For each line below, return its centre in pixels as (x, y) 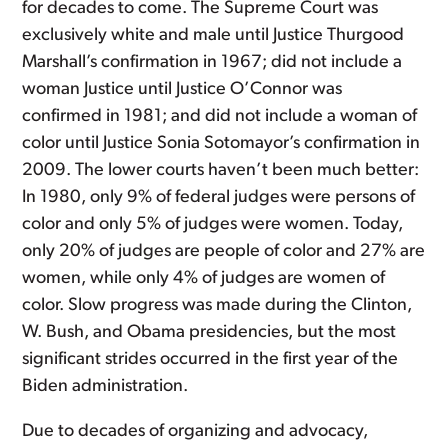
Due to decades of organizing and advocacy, (195, 431)
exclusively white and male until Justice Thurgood (213, 35)
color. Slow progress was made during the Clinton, (217, 305)
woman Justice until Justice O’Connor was (182, 89)
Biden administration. (105, 386)
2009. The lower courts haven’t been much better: (221, 170)
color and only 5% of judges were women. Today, (213, 224)
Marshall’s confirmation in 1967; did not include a (212, 62)
